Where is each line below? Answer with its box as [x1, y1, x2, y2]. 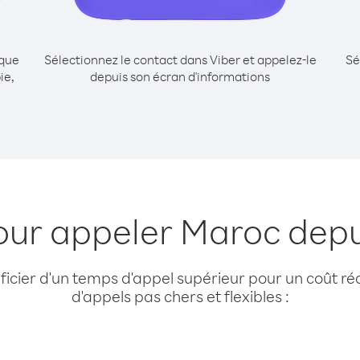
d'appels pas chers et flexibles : [71, 286, 289, 306]
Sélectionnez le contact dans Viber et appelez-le [43, 51, 317, 67]
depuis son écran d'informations [90, 68, 270, 84]
